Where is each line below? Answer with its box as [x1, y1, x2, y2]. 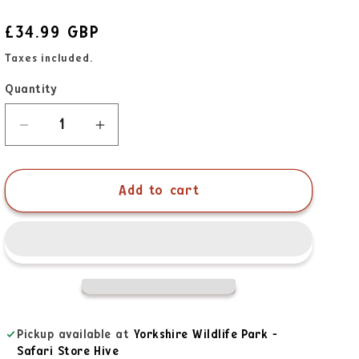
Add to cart [118, 184, 200, 198]
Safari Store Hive [17, 345, 119, 357]
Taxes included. [5, 52, 93, 64]
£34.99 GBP [5, 23, 100, 41]
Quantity [5, 83, 58, 95]
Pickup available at [17, 328, 134, 341]
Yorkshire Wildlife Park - [133, 328, 278, 341]
